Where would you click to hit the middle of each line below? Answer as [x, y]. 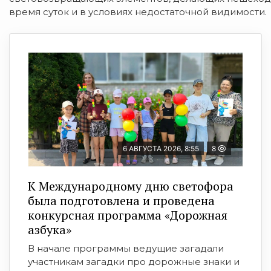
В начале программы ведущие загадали [126, 249]
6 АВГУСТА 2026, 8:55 [161, 149]
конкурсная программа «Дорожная [128, 215]
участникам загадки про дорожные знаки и [134, 262]
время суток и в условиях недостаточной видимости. [138, 12]
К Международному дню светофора [131, 186]
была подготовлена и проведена [121, 201]
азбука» [50, 230]
